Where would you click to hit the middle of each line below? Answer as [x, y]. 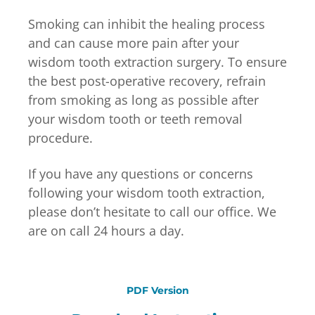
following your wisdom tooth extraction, [147, 192]
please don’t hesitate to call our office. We [152, 211]
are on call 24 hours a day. [106, 230]
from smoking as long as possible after [143, 99]
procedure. [60, 137]
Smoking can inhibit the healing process [147, 24]
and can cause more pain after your [134, 43]
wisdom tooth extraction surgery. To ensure [157, 62]
